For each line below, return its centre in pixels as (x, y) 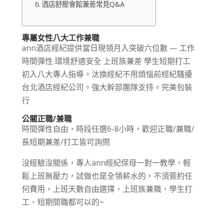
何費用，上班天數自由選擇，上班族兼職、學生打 (107, 189)
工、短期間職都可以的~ (63, 202)
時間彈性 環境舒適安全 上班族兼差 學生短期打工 (106, 61)
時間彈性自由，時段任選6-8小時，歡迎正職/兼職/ (108, 129)
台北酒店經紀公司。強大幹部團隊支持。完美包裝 (107, 87)
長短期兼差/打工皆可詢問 (66, 142)
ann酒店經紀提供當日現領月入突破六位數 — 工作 (108, 48)
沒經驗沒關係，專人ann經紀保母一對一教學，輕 (106, 163)
